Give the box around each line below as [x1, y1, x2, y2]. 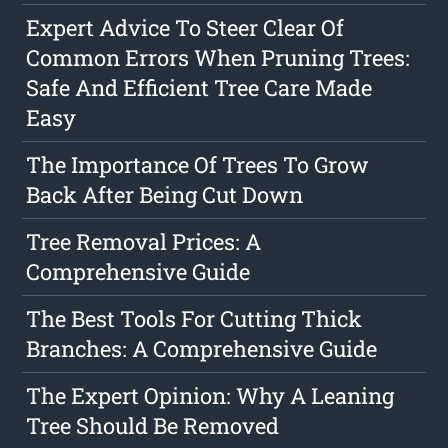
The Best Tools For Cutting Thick [26, 304, 363, 334]
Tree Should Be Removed [26, 411, 280, 441]
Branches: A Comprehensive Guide [26, 334, 378, 364]
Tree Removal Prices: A [26, 227, 262, 257]
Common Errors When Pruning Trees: [26, 43, 411, 73]
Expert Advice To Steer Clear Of [26, 13, 345, 43]
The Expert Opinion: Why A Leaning [26, 381, 395, 411]
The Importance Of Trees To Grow [26, 150, 370, 180]
